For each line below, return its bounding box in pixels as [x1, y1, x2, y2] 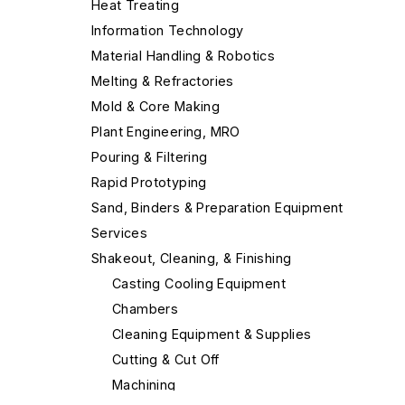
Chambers [112, 300, 179, 316]
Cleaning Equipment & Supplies [112, 325, 312, 342]
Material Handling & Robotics [91, 47, 276, 63]
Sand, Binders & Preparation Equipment [91, 199, 344, 215]
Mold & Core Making [91, 98, 221, 114]
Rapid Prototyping [91, 174, 207, 190]
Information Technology [91, 22, 244, 38]
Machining [112, 376, 176, 392]
